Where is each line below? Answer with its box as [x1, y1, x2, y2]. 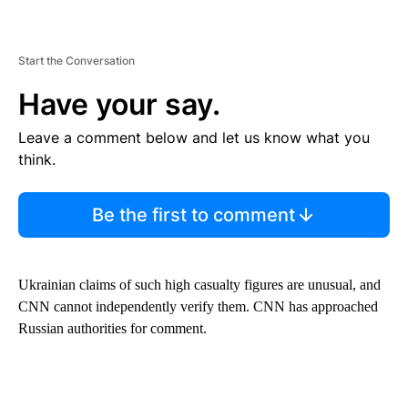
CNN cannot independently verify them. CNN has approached [18, 299, 378, 315]
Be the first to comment [91, 204, 295, 227]
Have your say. [18, 87, 220, 123]
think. [18, 150, 56, 169]
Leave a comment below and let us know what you [18, 128, 370, 148]
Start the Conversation [18, 54, 135, 68]
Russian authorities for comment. [18, 321, 207, 337]
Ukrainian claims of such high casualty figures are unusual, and [18, 277, 381, 293]
